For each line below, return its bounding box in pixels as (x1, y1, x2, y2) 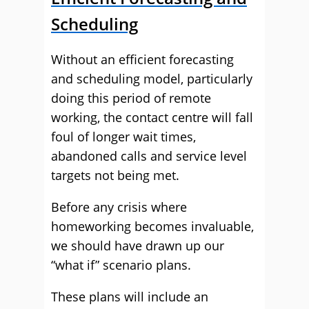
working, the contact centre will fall (51, 109, 253, 126)
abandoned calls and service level (51, 148, 247, 164)
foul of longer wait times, (51, 128, 196, 145)
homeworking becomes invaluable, (51, 218, 254, 235)
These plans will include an (51, 288, 208, 305)
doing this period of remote (51, 90, 211, 106)
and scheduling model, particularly (51, 70, 252, 87)
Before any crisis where (51, 199, 187, 215)
